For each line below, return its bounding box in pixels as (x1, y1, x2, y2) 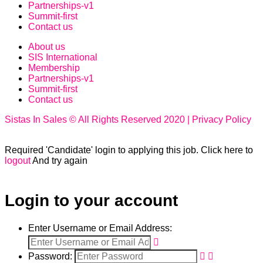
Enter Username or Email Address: (28, 223, 172, 234)
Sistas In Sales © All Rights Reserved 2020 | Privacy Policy (5, 114, 251, 124)
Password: (28, 251, 72, 262)
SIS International (28, 52, 97, 62)
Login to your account (5, 191, 178, 210)
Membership (28, 62, 80, 73)
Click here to (201, 144, 253, 155)
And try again (32, 155, 87, 166)
